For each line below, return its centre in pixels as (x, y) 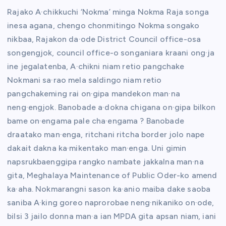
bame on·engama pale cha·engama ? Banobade (96, 121)
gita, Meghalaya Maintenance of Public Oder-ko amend (112, 176)
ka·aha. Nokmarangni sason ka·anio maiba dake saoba (109, 189)
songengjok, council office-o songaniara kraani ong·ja (111, 53)
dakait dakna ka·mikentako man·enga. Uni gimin (97, 148)
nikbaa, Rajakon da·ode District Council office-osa (104, 39)
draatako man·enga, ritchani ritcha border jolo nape (106, 135)
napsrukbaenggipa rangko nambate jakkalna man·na (105, 162)
